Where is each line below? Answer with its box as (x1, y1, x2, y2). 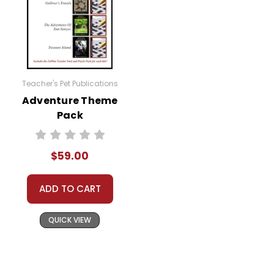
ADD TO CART (39, 182, 101, 195)
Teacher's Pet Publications (21, 78, 118, 89)
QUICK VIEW (48, 214, 92, 225)
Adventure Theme (21, 93, 118, 108)
